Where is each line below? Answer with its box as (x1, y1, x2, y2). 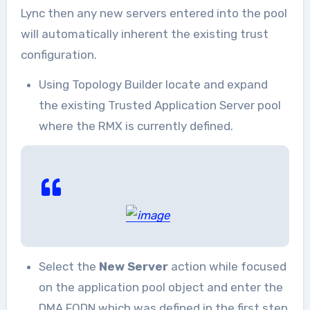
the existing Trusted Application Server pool (38, 98, 281, 112)
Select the (38, 259, 99, 273)
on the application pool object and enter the (38, 280, 283, 294)
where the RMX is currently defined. (38, 118, 233, 133)
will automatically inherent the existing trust (20, 26, 268, 41)
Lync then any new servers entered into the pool (20, 6, 287, 20)
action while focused (170, 259, 286, 273)
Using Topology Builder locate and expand (38, 77, 268, 91)
